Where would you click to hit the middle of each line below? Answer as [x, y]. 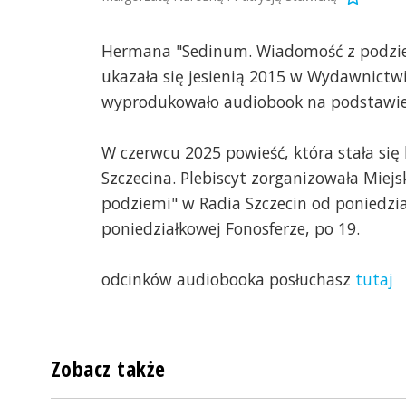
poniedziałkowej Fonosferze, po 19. [231, 229]
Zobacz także [108, 369]
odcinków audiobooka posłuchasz [228, 280]
